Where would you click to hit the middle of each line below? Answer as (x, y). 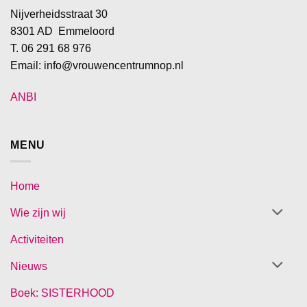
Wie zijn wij (38, 213)
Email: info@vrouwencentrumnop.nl (97, 66)
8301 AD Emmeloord (62, 32)
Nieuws (29, 266)
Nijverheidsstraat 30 (59, 14)
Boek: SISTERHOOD (62, 293)
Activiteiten (37, 239)
